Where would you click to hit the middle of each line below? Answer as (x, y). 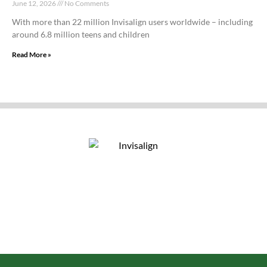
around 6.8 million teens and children (81, 35)
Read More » (32, 55)
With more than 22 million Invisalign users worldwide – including (132, 22)
